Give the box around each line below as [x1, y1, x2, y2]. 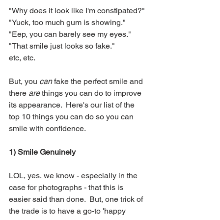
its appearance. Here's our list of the [9, 100, 137, 110]
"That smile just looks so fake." [9, 41, 115, 51]
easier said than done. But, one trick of [9, 194, 145, 204]
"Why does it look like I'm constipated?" [9, 5, 145, 15]
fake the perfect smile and [52, 76, 145, 86]
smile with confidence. [9, 123, 86, 133]
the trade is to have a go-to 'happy [9, 206, 128, 216]
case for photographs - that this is [9, 182, 125, 192]
